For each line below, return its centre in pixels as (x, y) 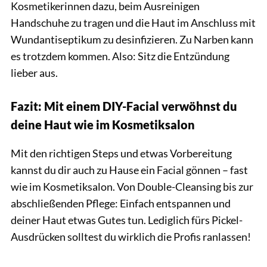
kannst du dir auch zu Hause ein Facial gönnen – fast (129, 170)
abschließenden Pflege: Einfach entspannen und (121, 204)
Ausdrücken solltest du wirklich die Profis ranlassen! (131, 237)
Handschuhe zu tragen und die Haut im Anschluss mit (133, 23)
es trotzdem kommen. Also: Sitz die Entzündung (120, 56)
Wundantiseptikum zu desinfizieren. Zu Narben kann (132, 40)
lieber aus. (34, 73)
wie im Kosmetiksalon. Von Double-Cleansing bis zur (132, 187)
